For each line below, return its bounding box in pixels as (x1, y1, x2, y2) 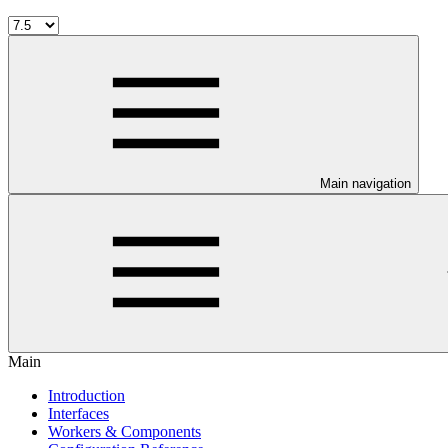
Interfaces (48, 405, 109, 422)
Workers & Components (48, 423, 201, 440)
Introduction (48, 387, 125, 404)
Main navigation (320, 176, 411, 191)
